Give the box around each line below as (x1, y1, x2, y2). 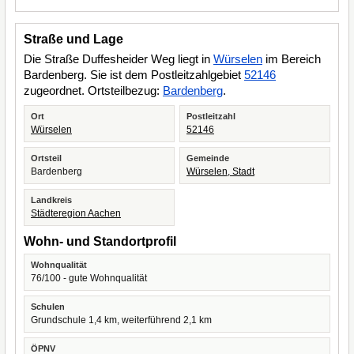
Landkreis (31, 195, 72, 205)
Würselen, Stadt (186, 166, 254, 177)
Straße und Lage (24, 32, 123, 46)
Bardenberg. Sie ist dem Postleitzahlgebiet (24, 68, 244, 81)
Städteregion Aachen (31, 208, 121, 219)
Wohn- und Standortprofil (24, 235, 176, 248)
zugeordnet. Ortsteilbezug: (24, 84, 163, 97)
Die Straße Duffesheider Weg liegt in (24, 52, 213, 66)
